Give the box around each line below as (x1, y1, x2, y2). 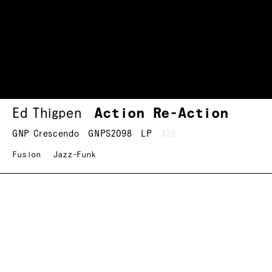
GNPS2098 (88, 129, 132, 140)
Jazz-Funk (53, 151, 96, 160)
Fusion (12, 151, 41, 160)
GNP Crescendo (12, 129, 80, 140)
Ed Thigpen (12, 106, 83, 121)
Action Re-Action (94, 106, 228, 121)
